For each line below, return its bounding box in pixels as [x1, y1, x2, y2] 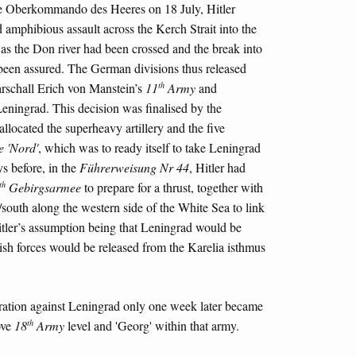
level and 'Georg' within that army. [64, 317, 239, 335]
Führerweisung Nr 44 [79, 159, 189, 176]
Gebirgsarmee [6, 179, 81, 196]
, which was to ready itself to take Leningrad [38, 139, 261, 157]
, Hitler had [189, 159, 246, 176]
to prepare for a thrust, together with [81, 179, 263, 196]
